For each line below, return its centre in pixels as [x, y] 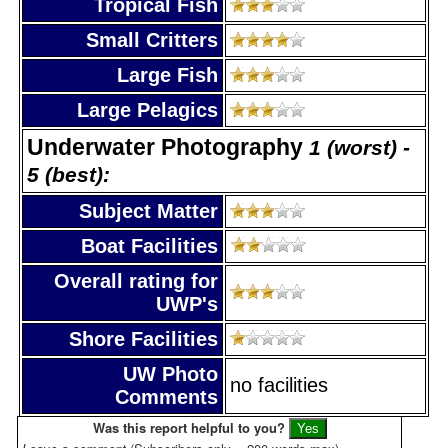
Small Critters [152, 39]
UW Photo [170, 373]
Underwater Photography [168, 146]
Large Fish [167, 74]
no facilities [279, 384]
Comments [166, 396]
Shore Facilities [143, 338]
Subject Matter [148, 210]
